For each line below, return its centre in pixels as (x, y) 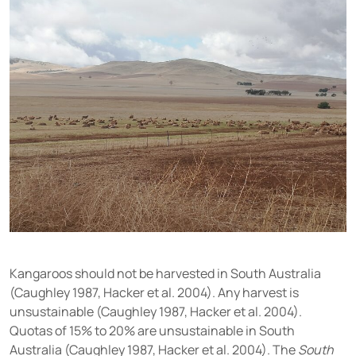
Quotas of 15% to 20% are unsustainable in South (152, 331)
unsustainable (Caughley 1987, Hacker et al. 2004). (156, 312)
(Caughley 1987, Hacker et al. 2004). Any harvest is (154, 293)
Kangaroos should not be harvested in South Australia (165, 274)
